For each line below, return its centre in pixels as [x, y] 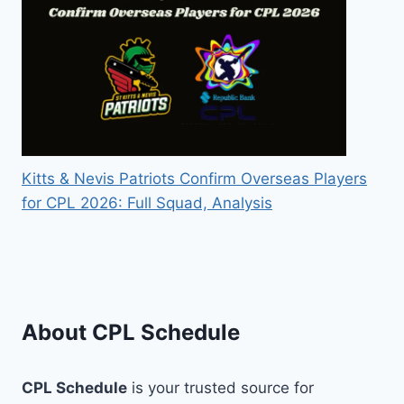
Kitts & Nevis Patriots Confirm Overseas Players [194, 179]
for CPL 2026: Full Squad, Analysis [147, 203]
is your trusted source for [220, 387]
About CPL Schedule [131, 332]
